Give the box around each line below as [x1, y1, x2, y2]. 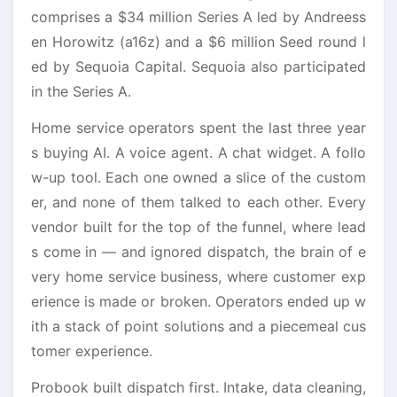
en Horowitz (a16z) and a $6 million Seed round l [31, 32, 366, 51]
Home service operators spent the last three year [31, 118, 366, 136]
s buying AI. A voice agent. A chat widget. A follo [31, 143, 366, 161]
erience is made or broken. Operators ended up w [31, 292, 366, 310]
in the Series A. [31, 82, 131, 100]
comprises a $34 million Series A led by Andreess [31, 7, 366, 26]
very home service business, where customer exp [31, 267, 366, 285]
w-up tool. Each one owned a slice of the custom [31, 167, 366, 186]
